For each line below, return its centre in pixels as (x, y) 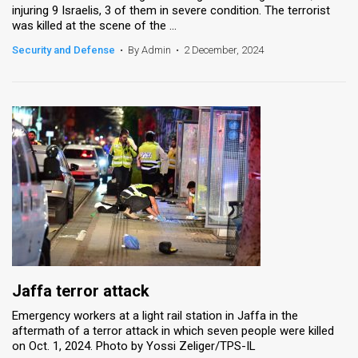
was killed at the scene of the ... (94, 25)
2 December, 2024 (224, 50)
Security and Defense (64, 50)
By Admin (149, 50)
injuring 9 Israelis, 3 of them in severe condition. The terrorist (171, 10)
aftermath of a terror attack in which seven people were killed (173, 330)
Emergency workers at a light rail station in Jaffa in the (155, 315)
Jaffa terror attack (81, 290)
